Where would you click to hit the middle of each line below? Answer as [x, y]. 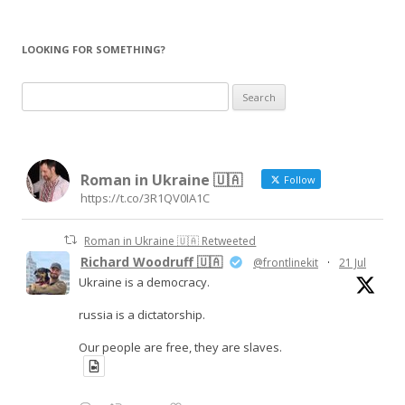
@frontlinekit [286, 262]
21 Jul [353, 262]
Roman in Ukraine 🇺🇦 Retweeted [170, 240]
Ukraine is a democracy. [144, 282]
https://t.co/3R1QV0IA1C [145, 198]
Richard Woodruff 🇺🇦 [151, 261]
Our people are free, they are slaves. [180, 347]
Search [40, 92]
